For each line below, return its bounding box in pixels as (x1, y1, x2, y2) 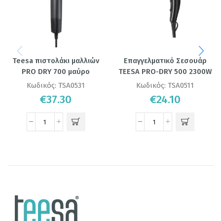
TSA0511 (168, 81, 194, 90)
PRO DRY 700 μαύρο (22, 67, 90, 76)
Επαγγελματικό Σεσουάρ (123, 56, 207, 66)
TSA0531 (58, 81, 85, 90)
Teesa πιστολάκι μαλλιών (12, 56, 100, 66)
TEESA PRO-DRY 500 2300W (118, 67, 212, 76)
